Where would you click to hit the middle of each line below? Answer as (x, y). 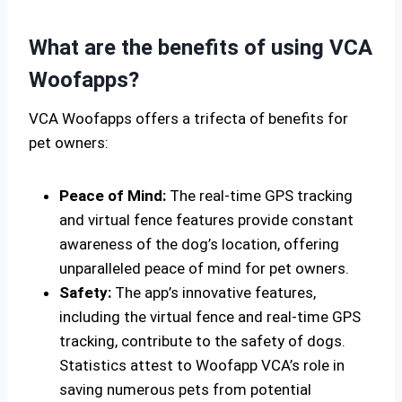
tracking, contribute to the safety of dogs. (202, 341)
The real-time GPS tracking (259, 196)
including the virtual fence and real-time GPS (210, 317)
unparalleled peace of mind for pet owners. (204, 268)
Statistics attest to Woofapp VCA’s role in (202, 365)
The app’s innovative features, (214, 293)
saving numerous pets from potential (185, 389)
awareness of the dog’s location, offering (199, 244)
